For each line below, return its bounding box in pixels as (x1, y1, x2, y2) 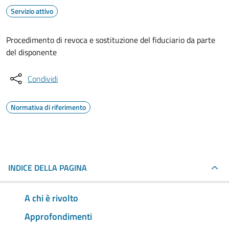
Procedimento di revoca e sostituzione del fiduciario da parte (6, 34, 215, 46)
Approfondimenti (25, 209, 92, 223)
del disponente (6, 46, 57, 58)
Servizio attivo (11, 6, 53, 16)
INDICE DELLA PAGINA (8, 162, 87, 174)
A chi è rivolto (25, 191, 78, 205)
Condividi (28, 73, 58, 85)
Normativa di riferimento (11, 102, 86, 112)
